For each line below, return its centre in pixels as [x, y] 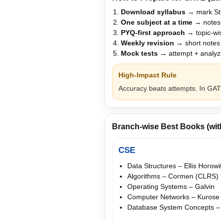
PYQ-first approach [153, 32]
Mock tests [139, 53]
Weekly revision [147, 43]
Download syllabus [153, 12]
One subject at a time [157, 22]
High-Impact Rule [147, 75]
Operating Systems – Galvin [171, 186]
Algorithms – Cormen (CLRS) [173, 176]
